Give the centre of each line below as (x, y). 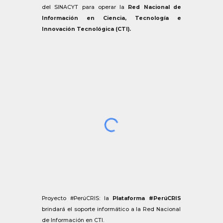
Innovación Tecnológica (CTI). (87, 29)
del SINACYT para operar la (83, 7)
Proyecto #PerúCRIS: (73, 198)
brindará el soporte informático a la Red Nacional (111, 209)
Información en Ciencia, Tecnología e (111, 18)
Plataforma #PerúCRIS (147, 198)
